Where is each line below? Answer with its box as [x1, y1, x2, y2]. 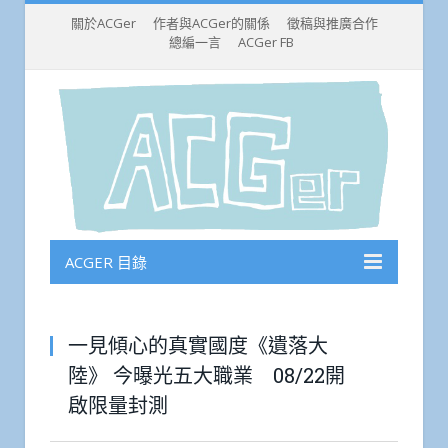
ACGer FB [237, 33, 294, 51]
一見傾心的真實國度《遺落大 [68, 332, 328, 359]
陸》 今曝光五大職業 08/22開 [68, 362, 345, 389]
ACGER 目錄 [65, 252, 147, 273]
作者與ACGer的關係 [152, 14, 270, 32]
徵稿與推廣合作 [286, 14, 378, 32]
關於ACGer [70, 14, 136, 32]
